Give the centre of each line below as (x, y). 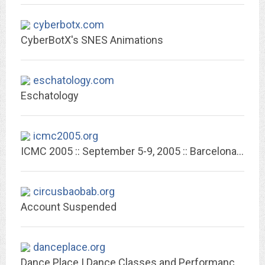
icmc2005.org (66, 136)
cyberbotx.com (69, 25)
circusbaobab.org (74, 191)
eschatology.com (74, 80)
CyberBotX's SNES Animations (92, 40)
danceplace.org (69, 247)
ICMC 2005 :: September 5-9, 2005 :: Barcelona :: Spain (240, 151)
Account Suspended (69, 207)
